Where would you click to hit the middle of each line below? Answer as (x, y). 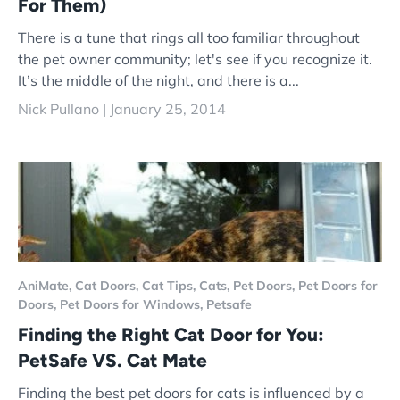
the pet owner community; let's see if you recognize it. (195, 59)
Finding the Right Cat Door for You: (171, 334)
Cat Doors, (108, 285)
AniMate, (46, 285)
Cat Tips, (171, 285)
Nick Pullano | (64, 109)
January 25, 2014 (168, 109)
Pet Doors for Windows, (133, 304)
